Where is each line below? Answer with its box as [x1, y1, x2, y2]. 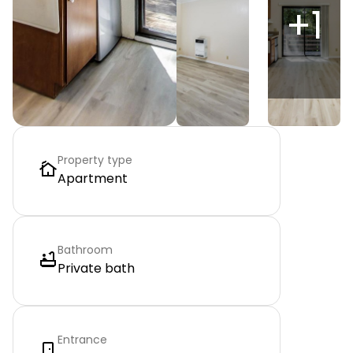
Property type [58, 152, 132, 168]
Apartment [58, 169, 128, 188]
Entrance [58, 332, 107, 347]
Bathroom [58, 242, 113, 258]
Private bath [58, 259, 135, 277]
